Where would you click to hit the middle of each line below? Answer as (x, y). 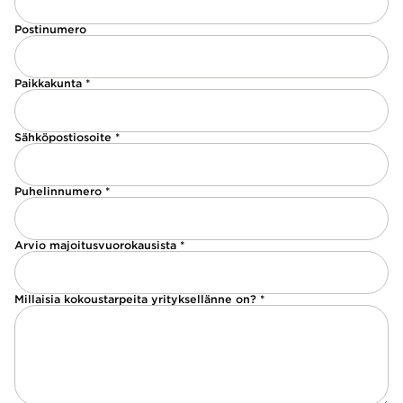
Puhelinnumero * (62, 191)
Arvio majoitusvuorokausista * (99, 245)
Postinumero (50, 29)
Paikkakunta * (52, 83)
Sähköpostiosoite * (67, 137)
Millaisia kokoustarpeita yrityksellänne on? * (139, 299)
